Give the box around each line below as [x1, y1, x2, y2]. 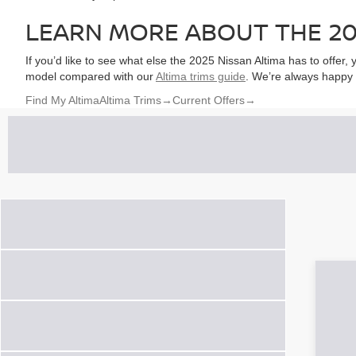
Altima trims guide [156, 70, 246, 83]
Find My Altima [25, 94, 99, 106]
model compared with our [25, 70, 156, 83]
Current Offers [172, 94, 245, 106]
